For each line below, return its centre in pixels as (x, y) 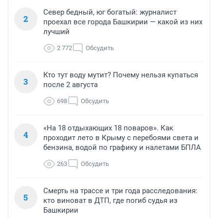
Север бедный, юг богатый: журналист (110, 12)
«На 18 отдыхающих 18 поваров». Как (108, 128)
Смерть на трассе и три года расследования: (120, 191)
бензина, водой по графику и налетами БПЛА (122, 148)
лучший (56, 32)
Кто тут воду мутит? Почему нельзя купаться (121, 75)
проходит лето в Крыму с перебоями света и (121, 138)
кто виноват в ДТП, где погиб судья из (110, 201)
